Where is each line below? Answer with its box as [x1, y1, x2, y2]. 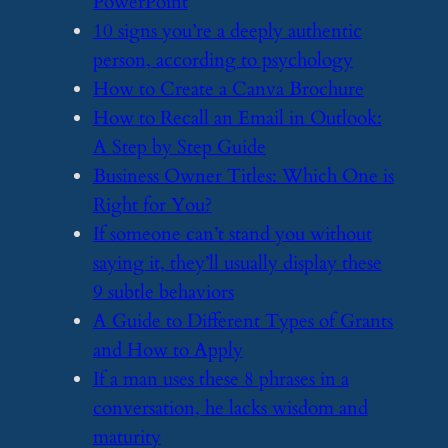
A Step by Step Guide [92, 134, 266, 160]
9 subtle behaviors [92, 279, 234, 305]
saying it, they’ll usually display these [92, 250, 382, 276]
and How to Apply [92, 337, 243, 363]
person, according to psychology [92, 47, 353, 73]
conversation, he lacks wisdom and [92, 395, 368, 421]
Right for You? [92, 192, 212, 218]
